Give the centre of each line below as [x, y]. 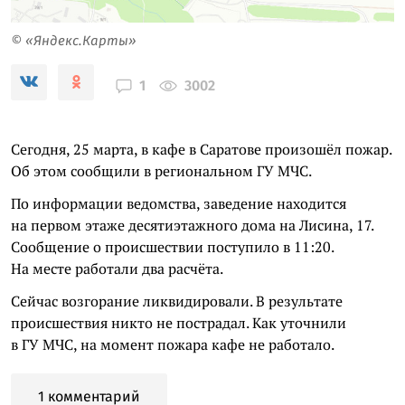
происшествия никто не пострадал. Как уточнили [179, 322]
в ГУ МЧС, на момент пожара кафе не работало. [173, 344]
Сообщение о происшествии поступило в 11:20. [172, 246]
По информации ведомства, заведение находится [179, 203]
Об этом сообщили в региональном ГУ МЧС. [161, 170]
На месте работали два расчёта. [117, 268]
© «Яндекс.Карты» [74, 40]
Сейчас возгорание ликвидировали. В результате [177, 301]
